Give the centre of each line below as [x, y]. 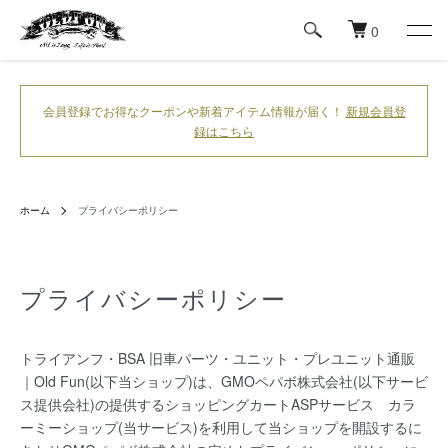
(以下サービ [390, 381]
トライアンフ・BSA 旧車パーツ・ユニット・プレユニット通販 [217, 358]
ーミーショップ [69, 427]
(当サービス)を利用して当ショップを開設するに [270, 427]
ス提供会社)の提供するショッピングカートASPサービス [204, 404]
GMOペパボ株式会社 [287, 381]
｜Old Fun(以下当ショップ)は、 [120, 381]
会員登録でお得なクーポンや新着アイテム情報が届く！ [194, 110]
